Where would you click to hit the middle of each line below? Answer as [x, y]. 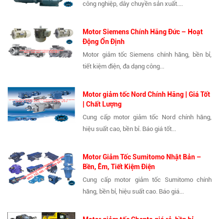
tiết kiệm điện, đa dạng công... [124, 66]
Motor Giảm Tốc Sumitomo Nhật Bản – [142, 157]
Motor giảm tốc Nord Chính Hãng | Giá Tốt [147, 95]
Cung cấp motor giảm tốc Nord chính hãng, [147, 117]
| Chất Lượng [102, 104]
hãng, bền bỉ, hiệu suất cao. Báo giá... [133, 192]
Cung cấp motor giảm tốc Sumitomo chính [147, 180]
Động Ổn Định [104, 42]
